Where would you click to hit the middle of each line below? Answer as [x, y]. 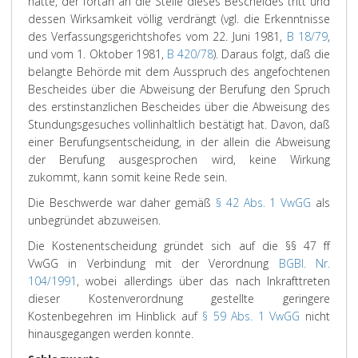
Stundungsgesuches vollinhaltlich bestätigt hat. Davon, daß [179, 124]
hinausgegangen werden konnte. [111, 334]
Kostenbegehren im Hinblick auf [115, 316]
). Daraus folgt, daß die [272, 54]
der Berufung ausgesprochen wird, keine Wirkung [179, 159]
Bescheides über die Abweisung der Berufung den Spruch [179, 89]
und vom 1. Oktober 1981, [97, 54]
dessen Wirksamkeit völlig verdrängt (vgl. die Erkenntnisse [179, 19]
